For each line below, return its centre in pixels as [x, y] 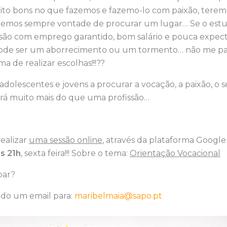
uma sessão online [65, 140]
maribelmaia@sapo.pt [118, 196]
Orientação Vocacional [175, 154]
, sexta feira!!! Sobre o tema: [75, 154]
